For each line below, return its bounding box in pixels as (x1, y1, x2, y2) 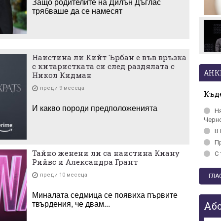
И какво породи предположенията (32, 104, 157, 112)
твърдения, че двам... (32, 200, 110, 209)
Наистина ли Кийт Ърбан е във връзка (32, 52, 186, 62)
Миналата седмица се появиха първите (32, 191, 178, 200)
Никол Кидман (32, 70, 92, 80)
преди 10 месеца (40, 172, 87, 179)
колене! (112, 28, 136, 36)
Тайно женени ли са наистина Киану (32, 148, 180, 158)
